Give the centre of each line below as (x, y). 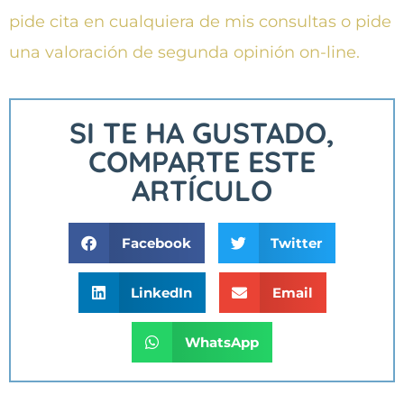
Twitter (296, 243)
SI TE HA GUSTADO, (202, 133)
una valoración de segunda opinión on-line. (184, 52)
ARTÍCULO (202, 191)
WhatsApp (221, 342)
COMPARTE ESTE (202, 162)
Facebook (156, 243)
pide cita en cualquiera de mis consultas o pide (200, 21)
